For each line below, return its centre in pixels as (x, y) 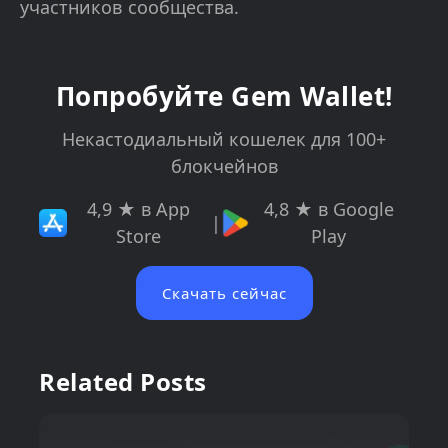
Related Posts (123, 382)
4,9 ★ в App (139, 209)
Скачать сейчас (224, 293)
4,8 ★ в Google (328, 209)
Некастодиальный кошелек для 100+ (224, 139)
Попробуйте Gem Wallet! (224, 96)
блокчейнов (224, 166)
